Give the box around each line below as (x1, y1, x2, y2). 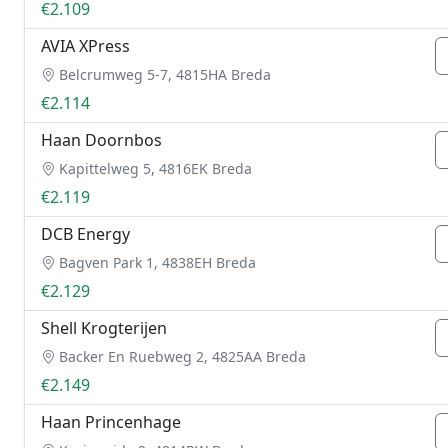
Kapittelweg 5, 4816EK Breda (55, 159, 252, 178)
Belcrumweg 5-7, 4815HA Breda (55, 65, 271, 84)
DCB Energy (41, 223, 130, 245)
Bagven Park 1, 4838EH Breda (55, 253, 256, 272)
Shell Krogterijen (41, 317, 167, 339)
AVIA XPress (41, 35, 130, 57)
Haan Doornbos (41, 129, 162, 151)
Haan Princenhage (41, 411, 181, 433)
